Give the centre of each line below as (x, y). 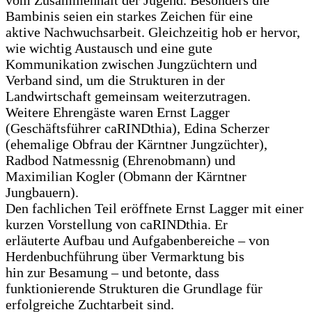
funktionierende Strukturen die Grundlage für (134, 289)
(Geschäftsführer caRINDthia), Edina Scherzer (138, 128)
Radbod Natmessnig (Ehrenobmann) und (120, 161)
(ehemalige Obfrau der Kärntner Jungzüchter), (136, 145)
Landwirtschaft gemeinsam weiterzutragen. (128, 96)
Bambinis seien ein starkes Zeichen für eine (129, 16)
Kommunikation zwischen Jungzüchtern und (131, 64)
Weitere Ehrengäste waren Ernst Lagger (118, 112)
